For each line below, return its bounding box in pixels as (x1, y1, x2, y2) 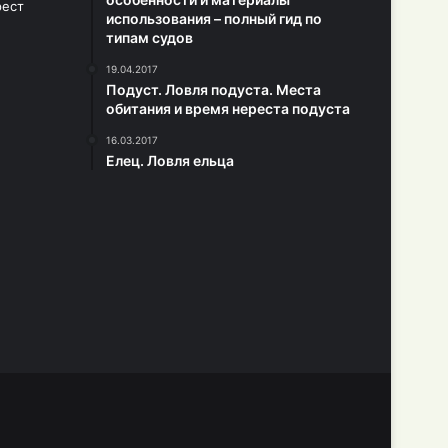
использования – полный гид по (106, 10, 322, 27)
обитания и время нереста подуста (106, 100, 350, 117)
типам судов (106, 29, 193, 46)
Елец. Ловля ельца (106, 152, 234, 169)
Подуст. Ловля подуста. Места (106, 81, 321, 98)
